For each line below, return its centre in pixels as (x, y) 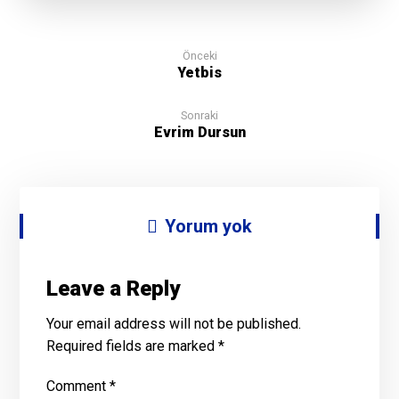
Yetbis (199, 72)
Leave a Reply (114, 288)
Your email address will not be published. (174, 323)
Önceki (199, 55)
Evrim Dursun (199, 132)
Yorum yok (208, 226)
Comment (78, 386)
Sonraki (199, 115)
